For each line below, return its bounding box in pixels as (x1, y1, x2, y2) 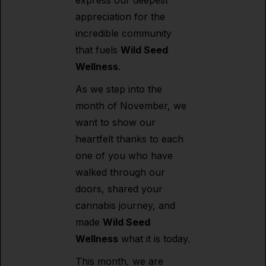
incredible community (75, 27, 172, 39)
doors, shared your (75, 183, 163, 195)
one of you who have (75, 150, 173, 161)
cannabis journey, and (75, 199, 175, 211)
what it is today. (118, 233, 190, 245)
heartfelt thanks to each (75, 133, 183, 145)
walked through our (75, 166, 165, 178)
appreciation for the (75, 11, 165, 23)
